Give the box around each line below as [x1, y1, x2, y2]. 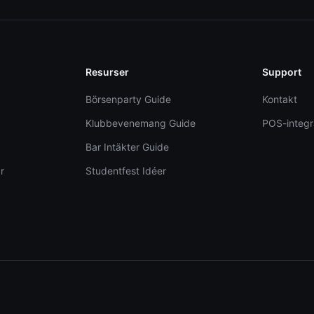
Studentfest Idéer [85, 165, 166, 177]
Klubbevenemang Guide [85, 117, 196, 129]
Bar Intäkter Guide [85, 141, 169, 153]
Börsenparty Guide [85, 93, 171, 105]
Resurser [85, 66, 129, 78]
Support [262, 66, 302, 78]
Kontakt [262, 93, 298, 105]
